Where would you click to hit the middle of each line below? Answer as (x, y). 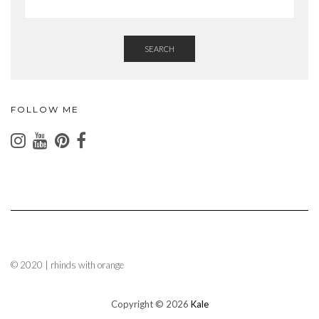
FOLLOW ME (45, 110)
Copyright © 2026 (151, 304)
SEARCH (159, 49)
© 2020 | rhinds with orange (67, 265)
